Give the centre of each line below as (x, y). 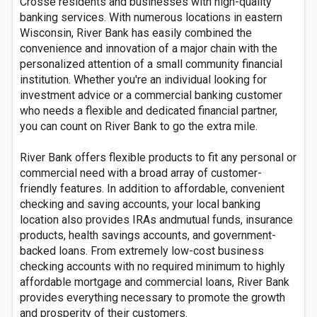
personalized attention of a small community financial (151, 64)
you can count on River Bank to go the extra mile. (139, 126)
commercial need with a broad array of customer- (141, 173)
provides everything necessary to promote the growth (152, 298)
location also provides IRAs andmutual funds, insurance (156, 220)
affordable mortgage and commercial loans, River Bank (155, 282)
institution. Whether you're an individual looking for (143, 80)
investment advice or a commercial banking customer (151, 95)
